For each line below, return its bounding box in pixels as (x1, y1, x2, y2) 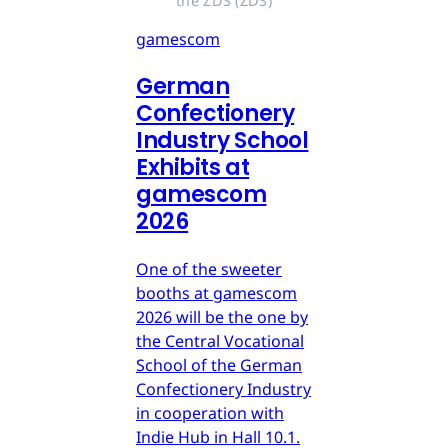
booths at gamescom (136, 281, 297, 304)
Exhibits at (136, 151, 250, 183)
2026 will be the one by (136, 305, 308, 328)
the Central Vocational (136, 329, 304, 352)
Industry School (136, 124, 309, 156)
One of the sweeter (136, 257, 282, 280)
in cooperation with (136, 401, 284, 424)
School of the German (136, 353, 302, 376)
